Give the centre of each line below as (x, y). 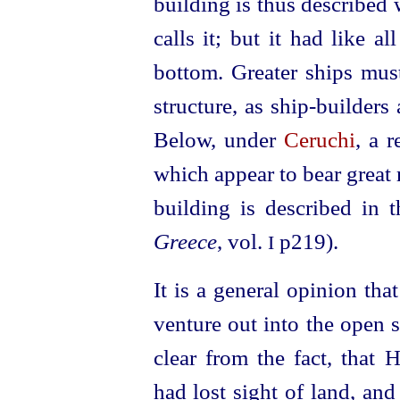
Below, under (218, 140)
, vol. (242, 242)
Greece (185, 242)
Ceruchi (319, 140)
